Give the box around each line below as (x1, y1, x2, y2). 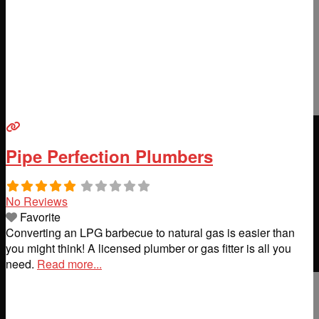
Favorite (20, 209, 61, 226)
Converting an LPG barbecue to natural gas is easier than (6, 224, 295, 241)
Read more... (37, 256, 102, 273)
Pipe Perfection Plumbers (6, 144, 213, 169)
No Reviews (6, 193, 68, 210)
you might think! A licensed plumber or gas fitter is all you (6, 240, 291, 257)
